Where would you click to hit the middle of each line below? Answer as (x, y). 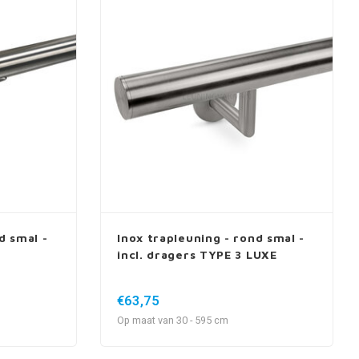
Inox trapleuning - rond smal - (211, 237)
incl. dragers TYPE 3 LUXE (197, 254)
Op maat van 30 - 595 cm (173, 320)
